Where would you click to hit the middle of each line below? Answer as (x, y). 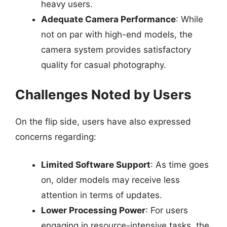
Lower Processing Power (93, 210)
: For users (167, 210)
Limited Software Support (96, 165)
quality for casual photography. (104, 65)
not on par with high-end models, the (117, 34)
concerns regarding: (56, 137)
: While (190, 19)
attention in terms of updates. (102, 195)
